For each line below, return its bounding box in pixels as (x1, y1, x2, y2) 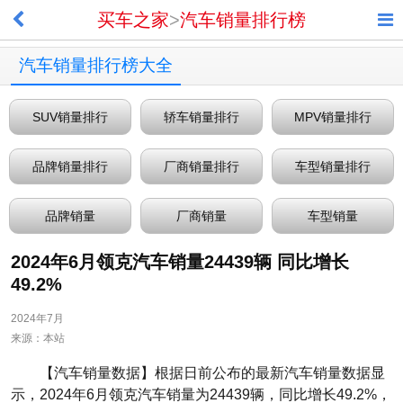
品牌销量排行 (31, 159, 108, 174)
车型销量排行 (294, 159, 371, 174)
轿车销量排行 (163, 110, 239, 124)
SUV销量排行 (31, 110, 108, 124)
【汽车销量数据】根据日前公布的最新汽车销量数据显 (40, 365, 385, 381)
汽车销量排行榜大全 (19, 56, 173, 75)
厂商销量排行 (163, 159, 239, 174)
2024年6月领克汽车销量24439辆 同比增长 (11, 252, 349, 272)
